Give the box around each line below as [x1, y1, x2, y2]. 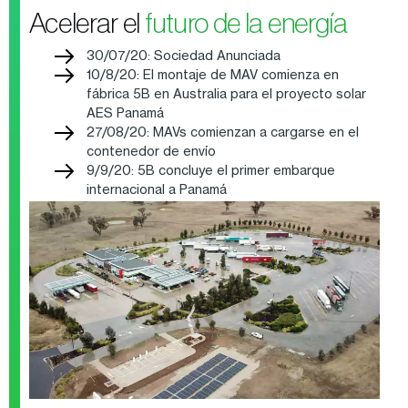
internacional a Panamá [86, 180, 229, 197]
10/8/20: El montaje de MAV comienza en [86, 66, 339, 82]
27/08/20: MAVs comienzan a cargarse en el [86, 123, 359, 139]
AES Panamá [86, 104, 167, 120]
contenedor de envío [86, 142, 219, 158]
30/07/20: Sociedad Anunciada [86, 46, 283, 63]
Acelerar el [28, 6, 145, 38]
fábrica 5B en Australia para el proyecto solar [86, 85, 366, 101]
